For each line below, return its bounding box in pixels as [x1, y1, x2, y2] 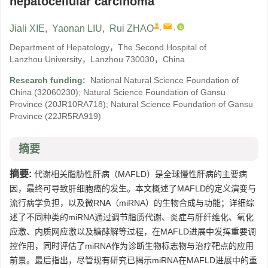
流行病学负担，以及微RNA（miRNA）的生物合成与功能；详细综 [10, 198, 254, 208]
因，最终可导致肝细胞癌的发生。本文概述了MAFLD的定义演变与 [10, 184, 256, 194]
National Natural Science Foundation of [90, 75, 239, 86]
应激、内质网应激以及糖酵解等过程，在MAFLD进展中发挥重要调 [10, 227, 256, 237]
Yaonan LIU [52, 23, 102, 34]
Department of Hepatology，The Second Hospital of [10, 42, 206, 53]
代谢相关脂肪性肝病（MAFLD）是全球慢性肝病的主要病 [32, 169, 247, 179]
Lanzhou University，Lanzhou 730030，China [10, 54, 185, 65]
